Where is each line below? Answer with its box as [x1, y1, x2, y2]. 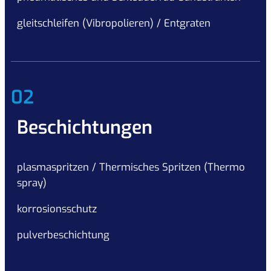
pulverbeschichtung [17, 227, 109, 241]
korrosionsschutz [17, 202, 97, 216]
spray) [17, 176, 47, 190]
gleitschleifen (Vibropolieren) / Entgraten [17, 16, 211, 30]
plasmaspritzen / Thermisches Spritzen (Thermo [17, 160, 245, 174]
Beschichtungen [17, 116, 152, 140]
